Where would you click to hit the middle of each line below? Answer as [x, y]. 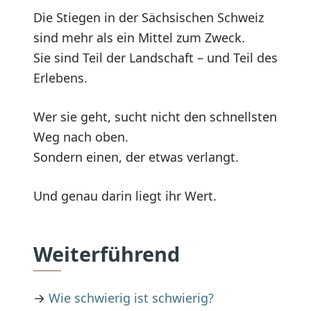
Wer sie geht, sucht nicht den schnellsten [155, 117]
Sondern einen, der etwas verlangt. [136, 157]
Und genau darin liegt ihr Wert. [125, 196]
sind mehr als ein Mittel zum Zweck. [139, 38]
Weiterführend [107, 254]
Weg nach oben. [81, 137]
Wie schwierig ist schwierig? [131, 297]
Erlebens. [60, 78]
